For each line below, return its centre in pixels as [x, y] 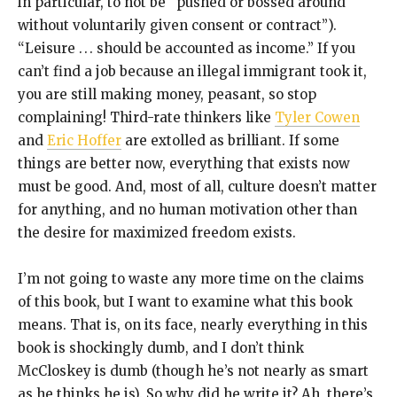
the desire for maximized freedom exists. [157, 233]
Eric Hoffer [84, 141]
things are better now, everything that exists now [184, 164]
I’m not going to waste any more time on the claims [191, 279]
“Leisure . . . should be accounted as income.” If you [187, 49]
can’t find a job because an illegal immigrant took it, [192, 72]
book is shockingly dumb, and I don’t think [161, 348]
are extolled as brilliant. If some [230, 141]
